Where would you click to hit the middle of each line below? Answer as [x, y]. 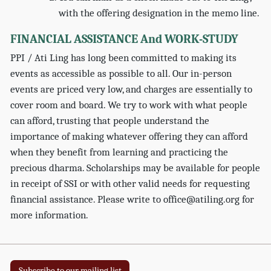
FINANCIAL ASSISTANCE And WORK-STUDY [125, 39]
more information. [50, 215]
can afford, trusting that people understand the [110, 120]
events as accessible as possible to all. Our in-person [121, 73]
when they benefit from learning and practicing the [119, 152]
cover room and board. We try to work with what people [129, 105]
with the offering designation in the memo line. [159, 13]
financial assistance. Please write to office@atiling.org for [132, 199]
